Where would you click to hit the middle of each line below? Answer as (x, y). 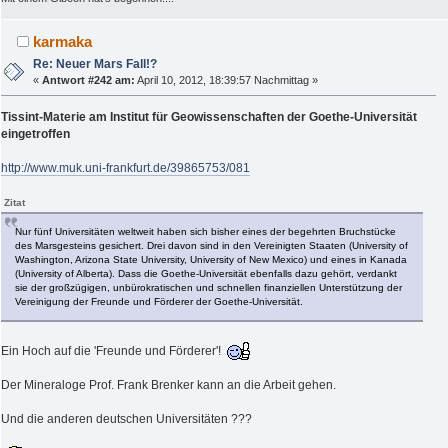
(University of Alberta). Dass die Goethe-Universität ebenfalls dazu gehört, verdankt (206, 273)
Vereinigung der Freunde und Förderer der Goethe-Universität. (159, 301)
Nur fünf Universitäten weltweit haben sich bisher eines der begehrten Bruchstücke (205, 231)
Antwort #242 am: (89, 79)
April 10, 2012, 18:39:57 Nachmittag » (227, 79)
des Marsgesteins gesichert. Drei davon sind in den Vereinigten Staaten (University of (211, 245)
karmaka (63, 41)
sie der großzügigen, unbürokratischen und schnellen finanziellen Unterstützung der (208, 287)
